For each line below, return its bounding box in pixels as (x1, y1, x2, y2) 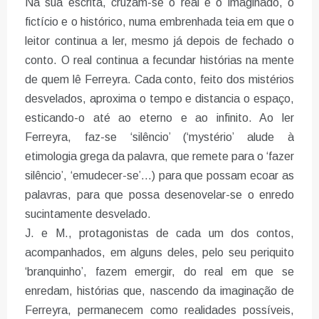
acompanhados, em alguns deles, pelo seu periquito (25, 246, 294, 259)
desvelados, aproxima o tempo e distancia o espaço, (25, 93, 294, 105)
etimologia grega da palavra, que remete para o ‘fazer (25, 150, 294, 163)
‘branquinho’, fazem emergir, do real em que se (25, 266, 294, 278)
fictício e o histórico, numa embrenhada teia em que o (25, 16, 294, 28)
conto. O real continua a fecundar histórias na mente (25, 54, 294, 67)
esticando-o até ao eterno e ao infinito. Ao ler (25, 112, 294, 125)
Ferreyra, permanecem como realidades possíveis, (25, 304, 294, 317)
